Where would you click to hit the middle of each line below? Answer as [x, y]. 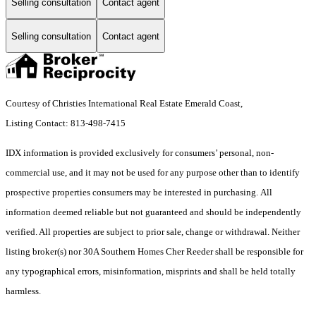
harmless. [23, 291]
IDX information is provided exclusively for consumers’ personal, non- [140, 153]
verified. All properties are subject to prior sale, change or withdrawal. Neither [153, 232]
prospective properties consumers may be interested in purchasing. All [139, 193]
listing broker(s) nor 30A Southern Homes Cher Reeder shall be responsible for [154, 252]
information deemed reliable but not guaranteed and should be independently [153, 212]
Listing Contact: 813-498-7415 [67, 123]
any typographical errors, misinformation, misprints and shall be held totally [151, 272]
